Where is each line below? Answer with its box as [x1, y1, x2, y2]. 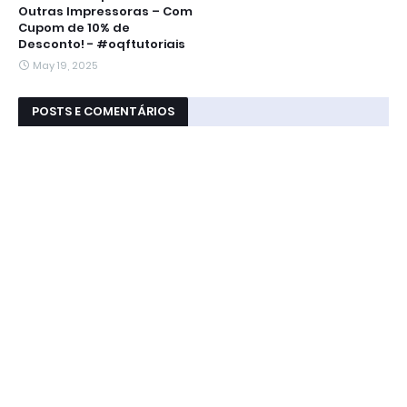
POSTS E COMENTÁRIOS [32, 103, 174, 121]
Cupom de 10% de [18, 19, 130, 37]
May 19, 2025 [33, 58, 97, 74]
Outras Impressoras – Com [18, 3, 193, 21]
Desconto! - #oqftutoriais [18, 35, 185, 54]
